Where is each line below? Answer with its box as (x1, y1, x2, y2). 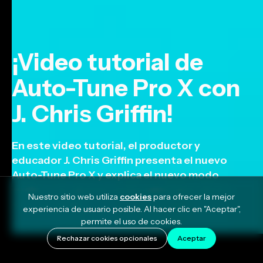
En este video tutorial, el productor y (12, 139, 200, 152)
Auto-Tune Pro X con (12, 73, 240, 102)
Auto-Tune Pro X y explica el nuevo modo (12, 168, 219, 181)
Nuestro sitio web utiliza (28, 191, 120, 202)
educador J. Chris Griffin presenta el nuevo (12, 154, 227, 167)
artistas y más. (12, 198, 86, 211)
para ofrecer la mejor (151, 191, 235, 202)
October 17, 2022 (12, 221, 85, 233)
